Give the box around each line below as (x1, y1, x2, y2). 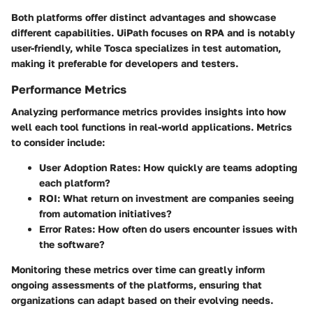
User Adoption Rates (39, 161, 138, 174)
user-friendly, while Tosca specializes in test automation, (11, 42, 281, 54)
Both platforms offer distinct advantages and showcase (11, 11, 276, 24)
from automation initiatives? (39, 208, 172, 220)
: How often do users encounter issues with (92, 223, 297, 235)
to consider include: (11, 136, 105, 149)
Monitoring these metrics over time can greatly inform (11, 263, 265, 276)
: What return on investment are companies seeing (57, 192, 294, 205)
